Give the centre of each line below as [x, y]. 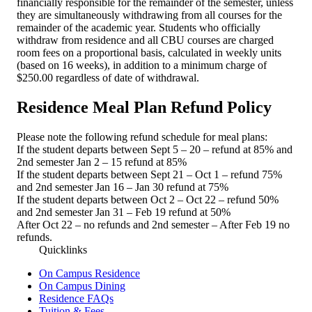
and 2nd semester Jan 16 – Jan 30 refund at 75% [123, 187]
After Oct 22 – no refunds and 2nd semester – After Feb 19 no [153, 224]
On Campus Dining [82, 286]
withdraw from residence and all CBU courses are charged [145, 40]
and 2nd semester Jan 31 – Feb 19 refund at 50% [124, 212]
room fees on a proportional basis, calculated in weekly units [149, 52]
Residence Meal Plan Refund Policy [144, 107]
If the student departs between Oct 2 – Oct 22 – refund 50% [148, 199]
